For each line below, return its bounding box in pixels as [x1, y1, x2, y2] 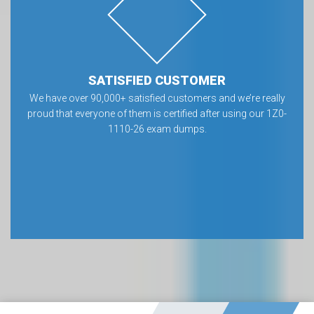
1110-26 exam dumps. [107, 123, 207, 135]
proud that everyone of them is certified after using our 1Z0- [27, 108, 287, 119]
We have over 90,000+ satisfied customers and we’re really [29, 93, 285, 104]
